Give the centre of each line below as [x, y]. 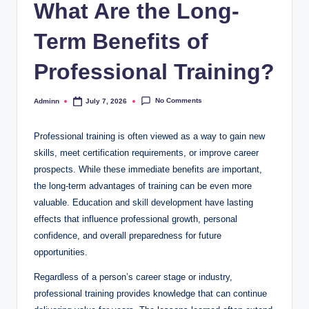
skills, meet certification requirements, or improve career [146, 153]
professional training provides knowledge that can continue [150, 294]
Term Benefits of [121, 42]
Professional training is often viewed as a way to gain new [149, 137]
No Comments [178, 101]
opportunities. [61, 252]
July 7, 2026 [107, 101]
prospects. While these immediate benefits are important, [148, 170]
